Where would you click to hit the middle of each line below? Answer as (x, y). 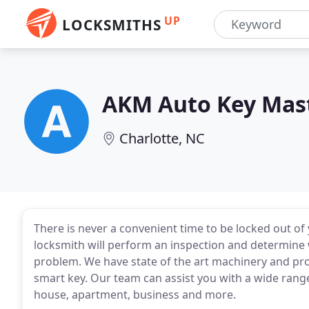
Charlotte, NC (162, 138)
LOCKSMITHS (112, 25)
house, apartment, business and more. (135, 295)
